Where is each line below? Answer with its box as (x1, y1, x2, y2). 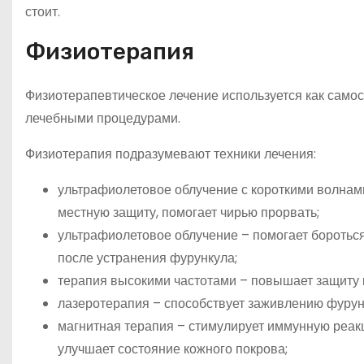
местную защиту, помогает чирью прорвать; (58, 203, 319, 223)
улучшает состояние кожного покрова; (58, 340, 288, 359)
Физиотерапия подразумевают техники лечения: (25, 145, 316, 164)
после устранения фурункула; (58, 249, 237, 268)
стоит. (25, 2, 60, 22)
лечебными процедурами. (25, 109, 180, 128)
